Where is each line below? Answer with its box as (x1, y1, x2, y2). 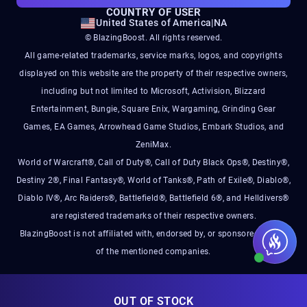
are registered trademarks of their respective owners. (50, 211, 257, 221)
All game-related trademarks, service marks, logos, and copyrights (24, 51, 283, 61)
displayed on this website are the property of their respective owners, (19, 69, 288, 79)
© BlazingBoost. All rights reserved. (84, 33, 223, 43)
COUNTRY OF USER (106, 6, 201, 19)
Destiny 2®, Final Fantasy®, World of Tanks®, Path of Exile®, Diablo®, (16, 175, 291, 186)
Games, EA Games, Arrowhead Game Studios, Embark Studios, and (23, 122, 284, 132)
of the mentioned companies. (96, 247, 211, 257)
